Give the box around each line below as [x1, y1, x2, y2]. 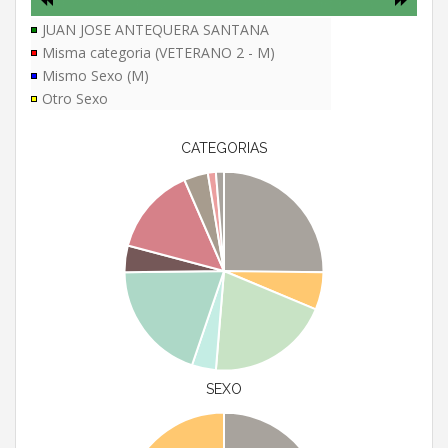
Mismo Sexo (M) [42, 66, 149, 86]
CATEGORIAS [181, 140, 267, 157]
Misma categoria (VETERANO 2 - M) [42, 43, 275, 63]
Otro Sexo [42, 89, 108, 109]
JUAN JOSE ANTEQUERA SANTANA [42, 20, 269, 40]
